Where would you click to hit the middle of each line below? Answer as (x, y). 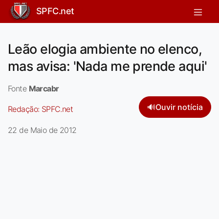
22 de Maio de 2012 (42, 130)
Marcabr (44, 88)
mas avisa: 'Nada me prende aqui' (108, 66)
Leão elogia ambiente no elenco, (105, 49)
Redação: (25, 109)
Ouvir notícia (179, 107)
